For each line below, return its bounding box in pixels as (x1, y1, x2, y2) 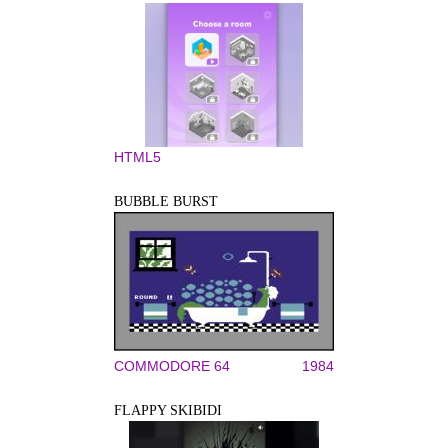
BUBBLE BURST (114, 194, 218, 209)
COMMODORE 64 (114, 358, 230, 374)
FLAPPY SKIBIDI (114, 403, 222, 418)
